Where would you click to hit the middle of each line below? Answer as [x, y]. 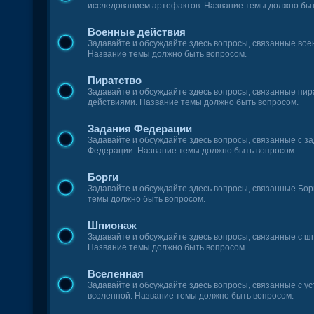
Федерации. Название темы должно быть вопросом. [192, 151]
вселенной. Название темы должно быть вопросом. [191, 296]
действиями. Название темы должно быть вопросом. [193, 102]
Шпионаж [112, 225]
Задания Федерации [140, 129]
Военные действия [137, 32]
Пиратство [115, 80]
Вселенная [116, 274]
